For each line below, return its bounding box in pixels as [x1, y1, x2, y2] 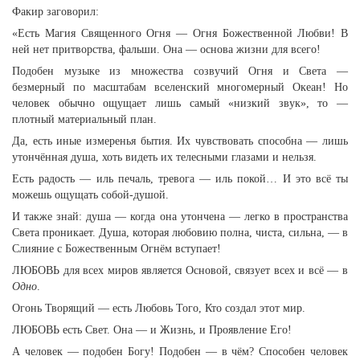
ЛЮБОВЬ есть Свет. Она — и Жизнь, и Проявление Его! [12, 324, 292, 336]
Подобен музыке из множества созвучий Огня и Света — [12, 65, 348, 77]
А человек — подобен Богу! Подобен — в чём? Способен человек [12, 346, 348, 358]
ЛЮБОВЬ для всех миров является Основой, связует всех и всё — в [12, 264, 348, 276]
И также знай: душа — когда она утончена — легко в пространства [12, 211, 348, 223]
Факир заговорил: [12, 6, 99, 18]
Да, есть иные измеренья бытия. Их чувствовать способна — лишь [12, 135, 348, 147]
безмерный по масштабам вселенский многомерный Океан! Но [12, 81, 348, 93]
